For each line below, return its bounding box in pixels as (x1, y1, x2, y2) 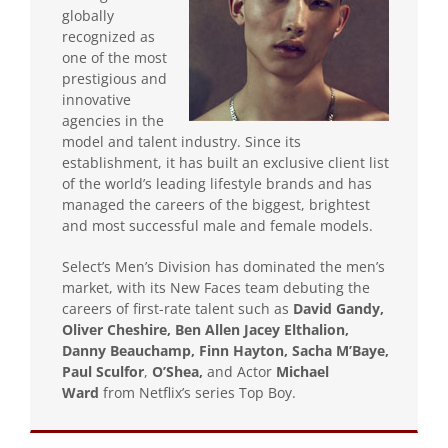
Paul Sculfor (62, 361, 144, 381)
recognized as (62, 26, 155, 46)
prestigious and (62, 68, 167, 88)
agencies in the (62, 110, 164, 130)
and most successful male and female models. (62, 215, 373, 235)
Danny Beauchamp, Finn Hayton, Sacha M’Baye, (62, 340, 389, 360)
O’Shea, (152, 361, 207, 381)
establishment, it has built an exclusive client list (62, 152, 389, 172)
